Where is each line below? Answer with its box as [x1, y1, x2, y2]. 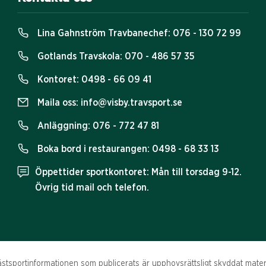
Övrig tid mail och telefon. [35, 183, 149, 193]
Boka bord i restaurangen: [35, 144, 152, 154]
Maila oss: [35, 98, 81, 108]
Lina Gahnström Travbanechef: [35, 28, 173, 39]
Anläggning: [35, 121, 93, 131]
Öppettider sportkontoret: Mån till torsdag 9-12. [35, 167, 242, 178]
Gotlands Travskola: [35, 52, 125, 62]
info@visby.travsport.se [81, 98, 182, 108]
